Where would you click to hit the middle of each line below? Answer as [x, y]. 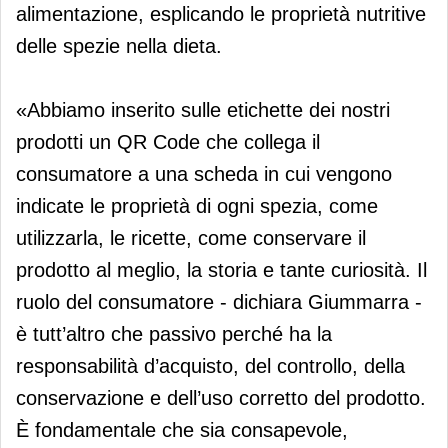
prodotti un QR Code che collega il [168, 141]
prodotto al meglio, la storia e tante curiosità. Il [221, 269]
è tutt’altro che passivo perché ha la [174, 333]
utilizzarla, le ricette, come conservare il [191, 237]
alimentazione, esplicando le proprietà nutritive [221, 13]
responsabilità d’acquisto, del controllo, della [210, 365]
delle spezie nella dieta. [119, 45]
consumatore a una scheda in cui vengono [204, 173]
